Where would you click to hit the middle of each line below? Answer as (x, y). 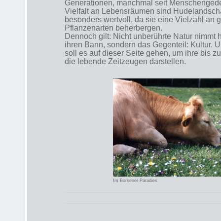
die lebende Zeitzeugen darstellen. (125, 61)
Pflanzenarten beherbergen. (113, 28)
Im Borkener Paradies (135, 181)
